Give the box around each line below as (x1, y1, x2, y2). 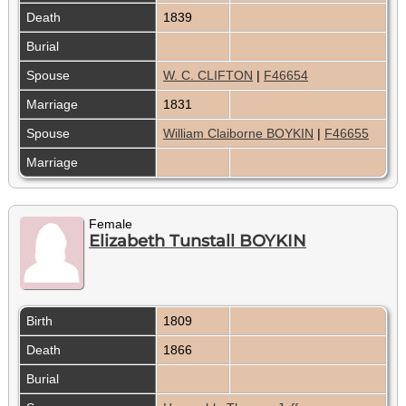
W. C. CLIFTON (163, 67, 253, 82)
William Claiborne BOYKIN (163, 125, 314, 140)
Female (89, 216, 132, 231)
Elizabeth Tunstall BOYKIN (89, 230, 306, 251)
